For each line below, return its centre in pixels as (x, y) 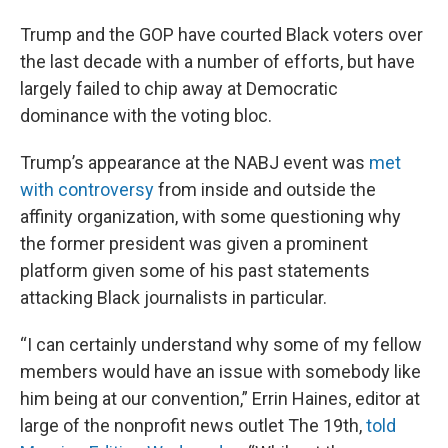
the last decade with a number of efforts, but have (217, 61)
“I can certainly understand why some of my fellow (221, 344)
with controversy (87, 189)
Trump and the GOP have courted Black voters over (221, 34)
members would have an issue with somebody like (220, 371)
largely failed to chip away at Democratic (179, 88)
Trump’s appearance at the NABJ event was (194, 162)
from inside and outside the (265, 189)
